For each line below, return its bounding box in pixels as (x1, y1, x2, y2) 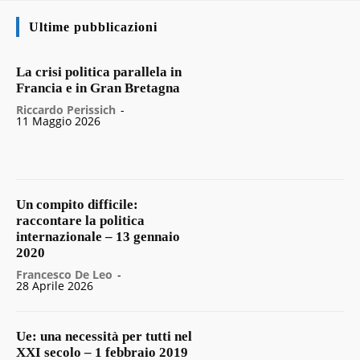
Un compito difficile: (16, 196, 138, 212)
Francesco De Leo (16, 266, 112, 282)
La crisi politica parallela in (16, 63, 182, 80)
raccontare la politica (16, 212, 145, 228)
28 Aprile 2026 (16, 277, 93, 293)
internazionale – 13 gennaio (16, 228, 180, 244)
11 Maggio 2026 (16, 112, 100, 129)
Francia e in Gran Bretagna (16, 80, 180, 96)
